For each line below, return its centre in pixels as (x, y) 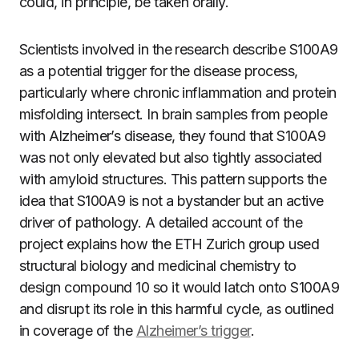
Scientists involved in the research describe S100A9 (179, 49)
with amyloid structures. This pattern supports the (173, 179)
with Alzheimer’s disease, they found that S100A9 (173, 136)
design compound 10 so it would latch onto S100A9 (179, 287)
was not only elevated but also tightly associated (171, 157)
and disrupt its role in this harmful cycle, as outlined (177, 309)
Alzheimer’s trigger (193, 331)
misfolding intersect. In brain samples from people (173, 114)
